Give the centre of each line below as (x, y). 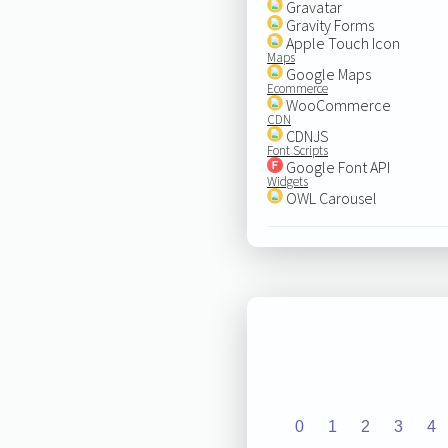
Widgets (287, 181)
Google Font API (336, 166)
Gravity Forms (328, 24)
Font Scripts (297, 150)
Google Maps (326, 73)
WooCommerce (336, 104)
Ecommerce (297, 88)
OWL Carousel (329, 197)
